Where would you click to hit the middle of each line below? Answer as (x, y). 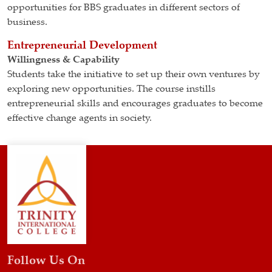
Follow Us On (46, 262)
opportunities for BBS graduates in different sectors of (124, 8)
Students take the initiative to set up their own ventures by (134, 75)
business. (27, 22)
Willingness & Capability (63, 60)
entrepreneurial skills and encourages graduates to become (135, 104)
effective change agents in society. (80, 118)
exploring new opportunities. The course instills (111, 89)
